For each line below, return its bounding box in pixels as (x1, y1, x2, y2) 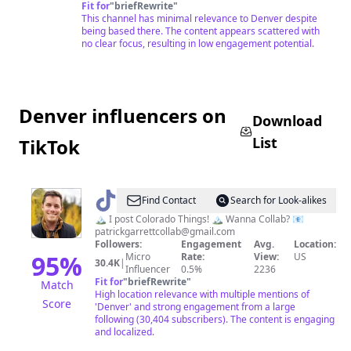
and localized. (95, 325, 154, 338)
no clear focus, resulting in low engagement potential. (81, 37, 314, 50)
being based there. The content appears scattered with (81, 24, 320, 38)
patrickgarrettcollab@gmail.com (95, 225, 235, 238)
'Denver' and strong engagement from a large (95, 300, 295, 313)
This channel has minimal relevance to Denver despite (81, 12, 317, 25)
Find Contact (142, 194, 196, 207)
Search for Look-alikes (230, 194, 327, 207)
